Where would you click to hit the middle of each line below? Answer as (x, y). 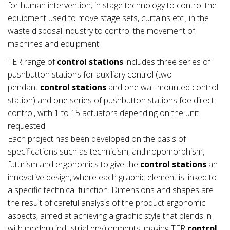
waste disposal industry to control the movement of (101, 31)
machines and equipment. (54, 43)
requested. (27, 126)
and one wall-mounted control (162, 87)
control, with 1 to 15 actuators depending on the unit (103, 113)
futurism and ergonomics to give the (74, 164)
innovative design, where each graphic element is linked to (112, 177)
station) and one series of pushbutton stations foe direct (111, 100)
